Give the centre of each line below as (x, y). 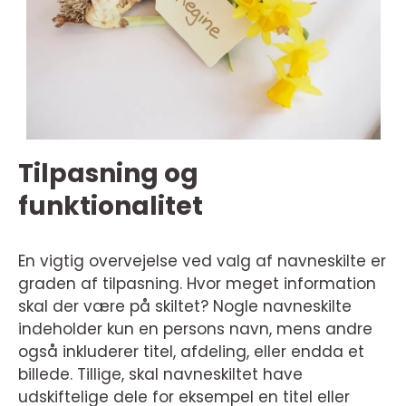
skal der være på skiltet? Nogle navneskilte (185, 307)
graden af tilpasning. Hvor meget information (197, 284)
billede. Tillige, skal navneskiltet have (160, 375)
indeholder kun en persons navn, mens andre (195, 329)
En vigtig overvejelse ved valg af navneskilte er (202, 261)
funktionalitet (111, 207)
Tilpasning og (108, 174)
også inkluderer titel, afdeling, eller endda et (191, 352)
